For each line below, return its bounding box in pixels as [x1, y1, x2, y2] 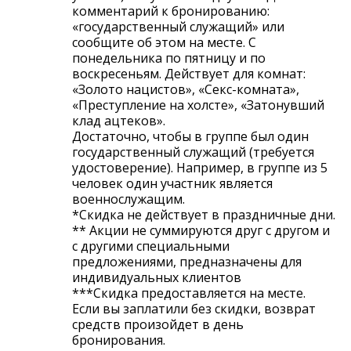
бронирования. [72, 331, 165, 349]
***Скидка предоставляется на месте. [72, 284, 306, 302]
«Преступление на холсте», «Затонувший [72, 96, 324, 114]
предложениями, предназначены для [72, 253, 302, 271]
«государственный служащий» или [72, 18, 284, 36]
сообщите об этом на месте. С [72, 34, 256, 52]
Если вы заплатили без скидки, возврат [72, 300, 316, 318]
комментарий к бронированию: [72, 2, 270, 20]
